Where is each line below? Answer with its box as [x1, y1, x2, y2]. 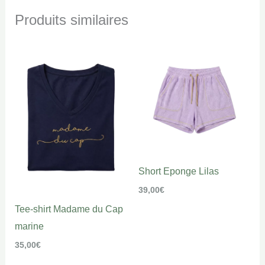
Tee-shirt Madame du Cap [14, 204, 123, 215]
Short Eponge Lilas [138, 166, 219, 177]
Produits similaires [14, 12, 128, 28]
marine [14, 221, 44, 232]
